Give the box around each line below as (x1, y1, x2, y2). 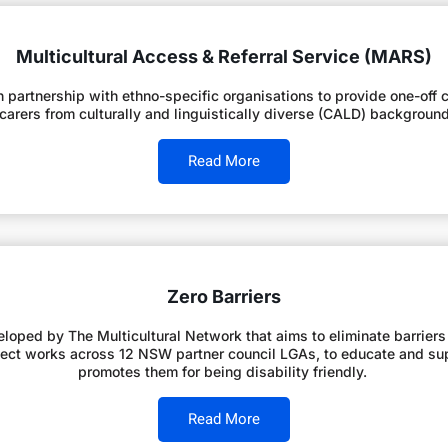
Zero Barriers (167, 286, 281, 308)
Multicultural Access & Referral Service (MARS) (16, 46, 432, 68)
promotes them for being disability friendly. (77, 363, 371, 381)
